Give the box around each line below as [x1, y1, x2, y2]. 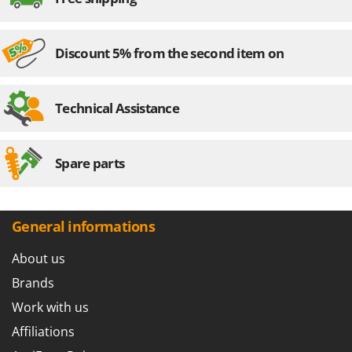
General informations [12, 217, 155, 236]
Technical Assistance [55, 99, 179, 118]
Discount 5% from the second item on [55, 44, 284, 63]
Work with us [12, 299, 89, 317]
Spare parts [55, 154, 125, 173]
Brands [12, 274, 54, 292]
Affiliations [12, 323, 75, 341]
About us [12, 250, 65, 268]
